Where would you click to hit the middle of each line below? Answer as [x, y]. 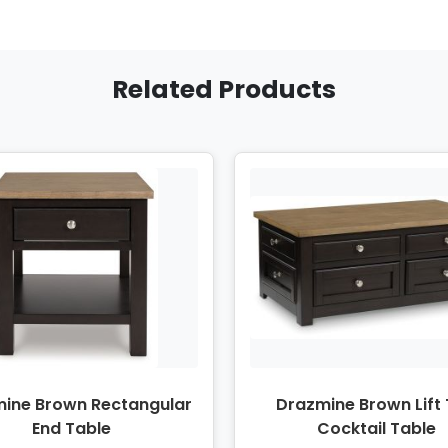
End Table [71, 428]
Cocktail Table [376, 428]
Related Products [224, 89]
